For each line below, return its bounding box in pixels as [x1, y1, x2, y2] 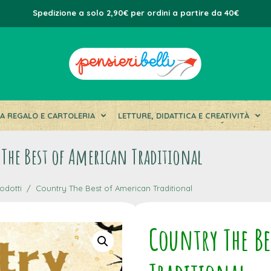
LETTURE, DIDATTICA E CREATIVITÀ [118, 111, 249, 120]
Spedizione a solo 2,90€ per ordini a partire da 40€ [32, 8, 239, 18]
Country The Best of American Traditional [36, 183, 192, 193]
